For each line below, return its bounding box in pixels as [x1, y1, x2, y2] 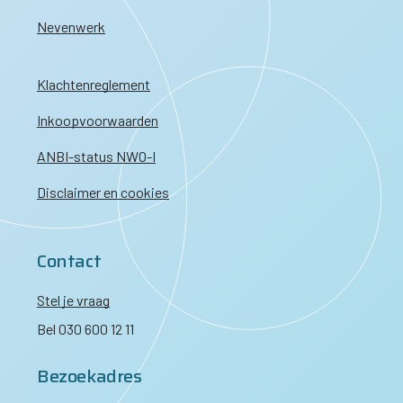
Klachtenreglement [37, 75, 150, 93]
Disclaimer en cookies [37, 183, 169, 201]
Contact [37, 246, 102, 275]
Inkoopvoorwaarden [37, 111, 158, 129]
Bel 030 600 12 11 [37, 319, 134, 337]
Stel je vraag [37, 291, 110, 309]
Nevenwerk [37, 17, 105, 35]
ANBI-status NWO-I [37, 147, 156, 165]
